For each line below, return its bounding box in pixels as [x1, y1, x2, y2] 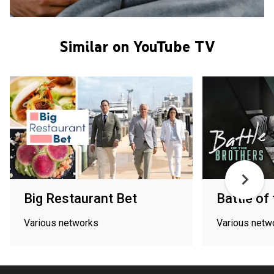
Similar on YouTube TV [59, 36, 215, 56]
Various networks [24, 217, 98, 229]
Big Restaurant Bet [24, 190, 137, 206]
